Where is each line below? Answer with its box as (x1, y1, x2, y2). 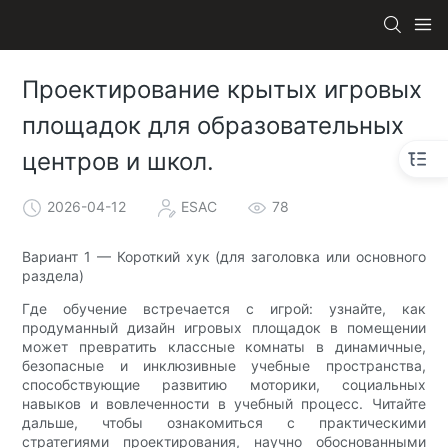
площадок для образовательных (22, 111, 405, 141)
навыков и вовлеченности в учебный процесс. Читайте (22, 394, 426, 412)
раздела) (22, 266, 85, 284)
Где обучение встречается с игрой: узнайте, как (22, 299, 426, 317)
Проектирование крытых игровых (22, 75, 423, 105)
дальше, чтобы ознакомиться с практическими (22, 413, 426, 431)
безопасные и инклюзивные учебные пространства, (22, 356, 426, 374)
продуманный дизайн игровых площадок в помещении (22, 318, 426, 336)
